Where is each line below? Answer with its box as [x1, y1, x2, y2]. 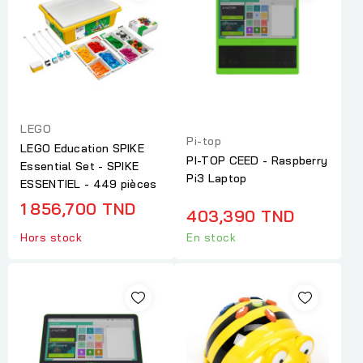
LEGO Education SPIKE [20, 141, 145, 156]
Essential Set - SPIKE [20, 159, 139, 174]
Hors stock [20, 231, 82, 245]
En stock [186, 231, 237, 245]
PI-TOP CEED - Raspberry [186, 153, 328, 169]
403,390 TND [186, 205, 295, 226]
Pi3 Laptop [186, 171, 247, 186]
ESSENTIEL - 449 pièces [20, 177, 157, 192]
